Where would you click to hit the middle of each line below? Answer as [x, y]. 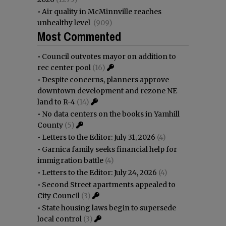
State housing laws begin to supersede [109, 208]
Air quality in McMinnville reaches [102, 11]
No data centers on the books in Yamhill [111, 114]
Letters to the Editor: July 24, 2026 [99, 172]
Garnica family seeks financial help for [109, 149]
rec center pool [64, 67]
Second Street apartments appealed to [109, 184]
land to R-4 [56, 102]
